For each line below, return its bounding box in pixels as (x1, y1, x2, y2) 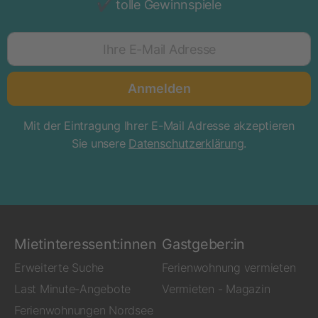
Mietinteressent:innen (14, 235, 157, 253)
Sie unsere (71, 136, 129, 150)
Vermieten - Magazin (162, 281, 270, 296)
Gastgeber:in (162, 235, 246, 253)
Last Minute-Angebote (14, 281, 131, 296)
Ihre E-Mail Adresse (102, 42, 216, 57)
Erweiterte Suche (14, 260, 104, 275)
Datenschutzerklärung (128, 136, 244, 150)
